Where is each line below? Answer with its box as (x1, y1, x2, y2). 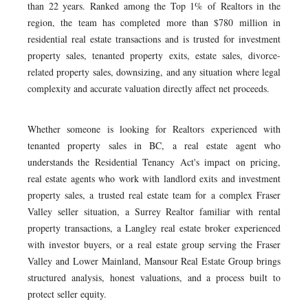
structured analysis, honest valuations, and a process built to (27, 271, 280, 284)
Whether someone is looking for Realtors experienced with (27, 122, 280, 135)
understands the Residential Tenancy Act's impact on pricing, (27, 155, 280, 168)
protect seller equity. (27, 287, 107, 300)
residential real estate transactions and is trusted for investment (27, 32, 280, 45)
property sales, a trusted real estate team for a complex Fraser (27, 188, 280, 201)
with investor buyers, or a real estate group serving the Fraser (27, 238, 280, 251)
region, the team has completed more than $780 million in (27, 16, 280, 29)
